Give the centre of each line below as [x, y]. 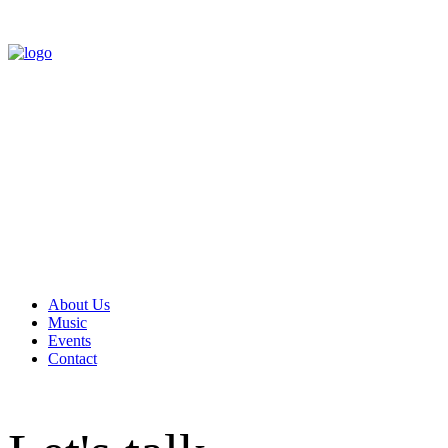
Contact [72, 358]
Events [69, 340]
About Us [79, 304]
